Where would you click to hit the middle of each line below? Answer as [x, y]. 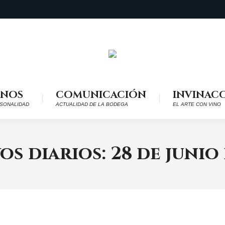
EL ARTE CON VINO [197, 104]
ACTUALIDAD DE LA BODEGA [92, 104]
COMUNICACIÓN [101, 95]
